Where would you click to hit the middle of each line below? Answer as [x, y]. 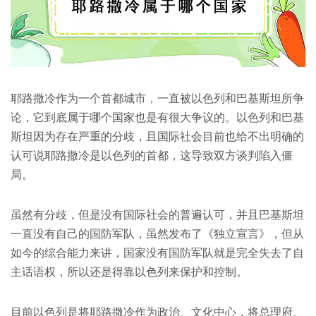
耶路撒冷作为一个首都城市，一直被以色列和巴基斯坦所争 [157, 98]
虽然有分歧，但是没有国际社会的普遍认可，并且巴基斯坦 [157, 214]
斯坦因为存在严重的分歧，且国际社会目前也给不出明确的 [157, 136]
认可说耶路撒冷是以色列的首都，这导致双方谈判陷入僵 [152, 155]
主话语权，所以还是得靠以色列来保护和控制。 [129, 272]
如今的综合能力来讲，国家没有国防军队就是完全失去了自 [157, 253]
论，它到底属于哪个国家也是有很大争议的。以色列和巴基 [157, 117]
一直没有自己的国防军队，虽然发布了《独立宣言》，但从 [157, 233]
